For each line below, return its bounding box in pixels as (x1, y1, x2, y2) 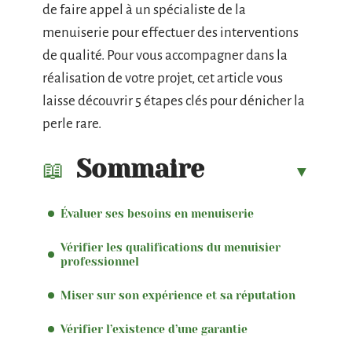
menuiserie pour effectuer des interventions (42, 25, 299, 40)
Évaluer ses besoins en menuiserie (60, 207, 254, 220)
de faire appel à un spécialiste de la (42, 2, 246, 17)
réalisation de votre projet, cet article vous (42, 71, 283, 86)
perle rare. (42, 116, 101, 131)
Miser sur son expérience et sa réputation (60, 289, 295, 302)
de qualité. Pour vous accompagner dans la (42, 48, 288, 63)
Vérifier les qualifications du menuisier (60, 241, 280, 254)
